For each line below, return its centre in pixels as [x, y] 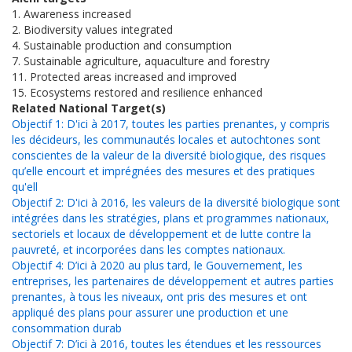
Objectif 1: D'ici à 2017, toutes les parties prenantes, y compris [171, 123]
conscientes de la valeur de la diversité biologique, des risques [169, 155]
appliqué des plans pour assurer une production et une [150, 312]
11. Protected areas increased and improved [124, 76]
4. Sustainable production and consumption [122, 45]
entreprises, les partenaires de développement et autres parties [173, 280]
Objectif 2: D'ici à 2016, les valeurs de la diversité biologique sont [176, 202]
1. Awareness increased [71, 13]
